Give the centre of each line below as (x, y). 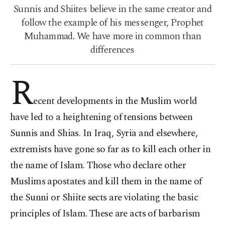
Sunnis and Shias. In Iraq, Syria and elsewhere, (104, 133)
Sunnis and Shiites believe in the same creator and (113, 9)
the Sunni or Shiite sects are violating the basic (104, 198)
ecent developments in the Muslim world (115, 101)
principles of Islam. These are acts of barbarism (105, 214)
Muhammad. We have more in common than (113, 36)
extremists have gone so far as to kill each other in (110, 149)
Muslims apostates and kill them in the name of (106, 182)
